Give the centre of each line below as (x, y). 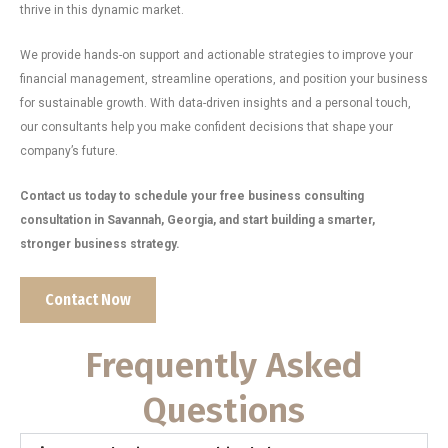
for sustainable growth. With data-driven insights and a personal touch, (215, 103)
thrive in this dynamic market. (102, 10)
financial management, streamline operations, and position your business (224, 79)
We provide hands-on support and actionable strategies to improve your (216, 55)
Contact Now (88, 299)
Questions (224, 410)
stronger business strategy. (100, 244)
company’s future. (69, 151)
